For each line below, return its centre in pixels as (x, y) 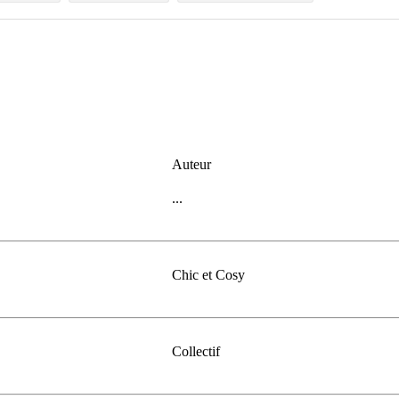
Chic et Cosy (208, 275)
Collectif (196, 351)
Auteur (191, 164)
